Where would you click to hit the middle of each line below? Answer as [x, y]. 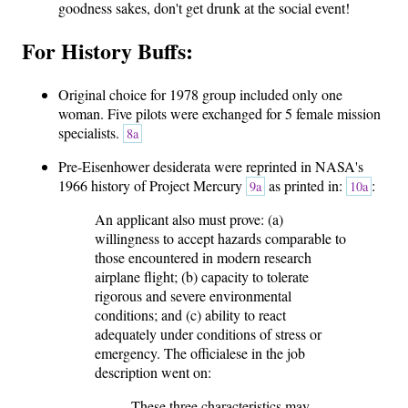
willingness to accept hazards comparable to [220, 239]
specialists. [91, 133]
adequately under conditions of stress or [208, 334]
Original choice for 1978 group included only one [200, 95]
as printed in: [306, 186]
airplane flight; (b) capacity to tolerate [202, 277]
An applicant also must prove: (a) [189, 219]
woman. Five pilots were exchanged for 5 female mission [219, 114]
